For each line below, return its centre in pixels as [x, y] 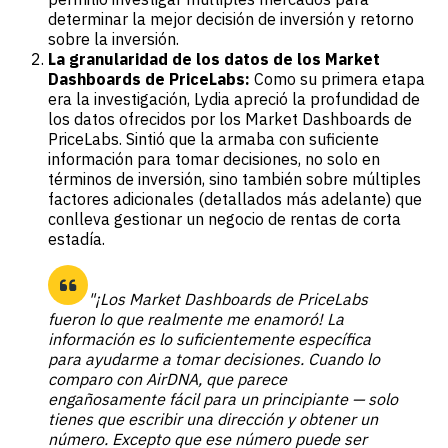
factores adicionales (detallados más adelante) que [235, 199]
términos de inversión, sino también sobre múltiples [234, 179]
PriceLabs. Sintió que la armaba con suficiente [213, 139]
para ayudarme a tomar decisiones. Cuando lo [214, 359]
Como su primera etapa [337, 79]
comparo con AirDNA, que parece [167, 379]
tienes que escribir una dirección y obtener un [213, 419]
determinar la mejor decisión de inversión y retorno [231, 19]
